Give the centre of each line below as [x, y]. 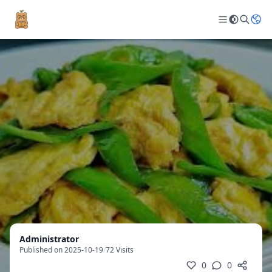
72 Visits [120, 250]
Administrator [49, 239]
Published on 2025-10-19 [61, 250]
